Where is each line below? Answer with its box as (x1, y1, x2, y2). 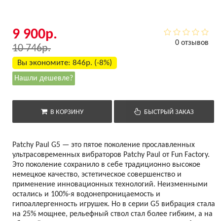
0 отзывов (175, 39, 209, 47)
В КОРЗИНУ (47, 109, 84, 116)
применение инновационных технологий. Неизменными (12, 181, 208, 188)
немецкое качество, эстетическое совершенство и (12, 171, 182, 179)
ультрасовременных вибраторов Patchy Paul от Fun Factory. (12, 151, 210, 159)
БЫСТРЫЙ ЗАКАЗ (141, 109, 194, 116)
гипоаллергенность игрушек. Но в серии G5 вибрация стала (12, 200, 215, 208)
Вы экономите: (17, 59, 73, 67)
